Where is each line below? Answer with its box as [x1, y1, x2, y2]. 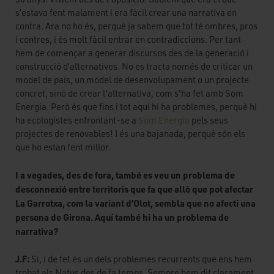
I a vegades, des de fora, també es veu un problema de [15, 168, 235, 181]
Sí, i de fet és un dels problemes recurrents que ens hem [31, 253, 252, 265]
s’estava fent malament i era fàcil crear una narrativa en [15, 7, 237, 19]
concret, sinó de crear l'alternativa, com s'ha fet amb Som [15, 87, 243, 100]
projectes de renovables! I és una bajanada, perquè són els [15, 128, 245, 140]
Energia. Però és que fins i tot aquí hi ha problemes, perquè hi [15, 101, 257, 113]
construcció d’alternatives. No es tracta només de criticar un [15, 61, 253, 73]
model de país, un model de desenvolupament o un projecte [15, 74, 249, 86]
